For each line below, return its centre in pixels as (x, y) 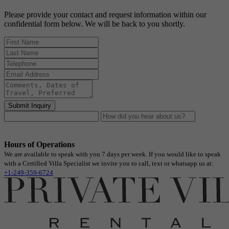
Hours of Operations (39, 145)
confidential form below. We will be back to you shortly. (95, 24)
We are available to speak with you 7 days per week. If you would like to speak (112, 154)
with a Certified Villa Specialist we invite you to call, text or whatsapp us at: (109, 164)
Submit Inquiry (30, 106)
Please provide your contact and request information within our (105, 15)
